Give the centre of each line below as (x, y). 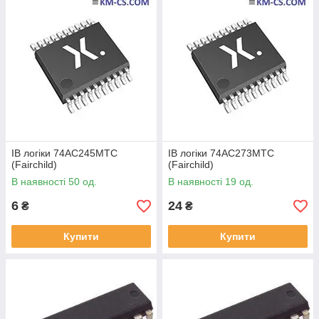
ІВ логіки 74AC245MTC (64, 153)
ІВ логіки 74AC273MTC (221, 153)
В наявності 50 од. (54, 182)
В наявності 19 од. (211, 182)
